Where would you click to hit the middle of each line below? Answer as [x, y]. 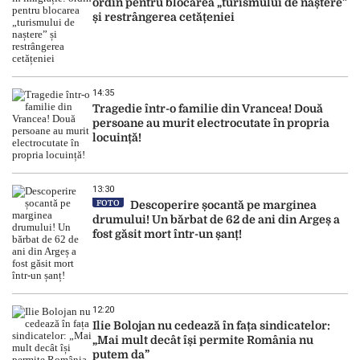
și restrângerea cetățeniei [164, 17]
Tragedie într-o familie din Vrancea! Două [208, 109]
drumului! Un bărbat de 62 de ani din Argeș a [216, 220]
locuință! [118, 138]
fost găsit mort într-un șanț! [168, 234]
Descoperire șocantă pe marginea [222, 205]
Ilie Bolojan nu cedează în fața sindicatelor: [211, 326]
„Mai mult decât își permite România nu [203, 340]
